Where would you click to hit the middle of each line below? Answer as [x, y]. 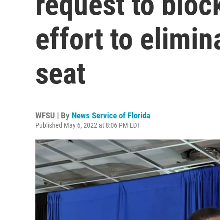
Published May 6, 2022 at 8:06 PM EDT [88, 125]
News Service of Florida [111, 115]
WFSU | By [54, 115]
